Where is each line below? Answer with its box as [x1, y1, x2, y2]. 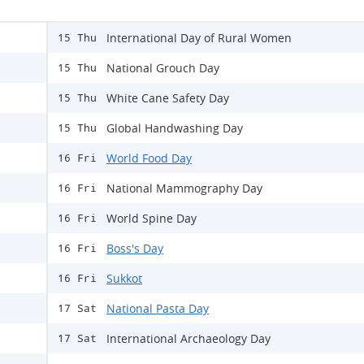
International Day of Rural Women [106, 30, 292, 45]
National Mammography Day [106, 180, 262, 196]
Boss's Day [106, 240, 163, 256]
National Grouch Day [106, 60, 219, 76]
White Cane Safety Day [106, 90, 229, 106]
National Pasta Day [106, 301, 209, 316]
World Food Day [106, 150, 192, 166]
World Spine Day [106, 210, 197, 226]
